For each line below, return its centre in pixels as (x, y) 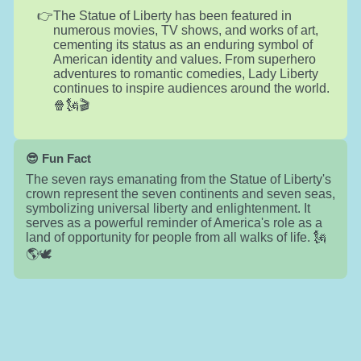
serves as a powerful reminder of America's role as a (174, 222)
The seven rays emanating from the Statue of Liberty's (178, 179)
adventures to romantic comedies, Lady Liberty (185, 73)
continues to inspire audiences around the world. (191, 88)
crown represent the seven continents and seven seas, (180, 193)
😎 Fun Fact (58, 158)
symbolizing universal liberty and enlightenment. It (168, 208)
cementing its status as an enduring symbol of (183, 44)
